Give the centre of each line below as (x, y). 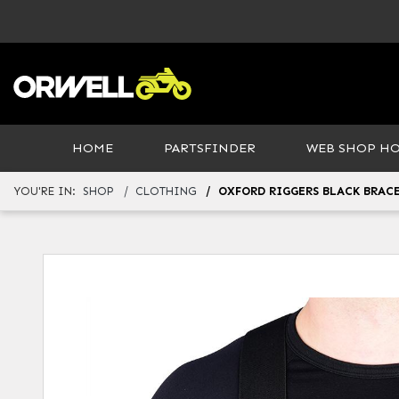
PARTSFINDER (209, 148)
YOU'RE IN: (45, 191)
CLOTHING (166, 191)
